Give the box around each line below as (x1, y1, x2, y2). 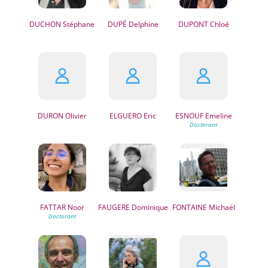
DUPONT (178, 19, 208, 29)
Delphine (126, 19, 159, 29)
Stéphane (61, 19, 95, 29)
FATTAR (39, 202, 66, 212)
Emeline (203, 111, 232, 121)
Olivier (63, 111, 87, 121)
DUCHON (29, 19, 62, 29)
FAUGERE (98, 202, 130, 212)
